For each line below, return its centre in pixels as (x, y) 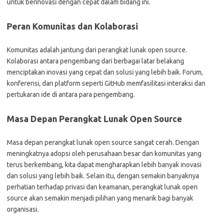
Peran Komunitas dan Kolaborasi (72, 26)
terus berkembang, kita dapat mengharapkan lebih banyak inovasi (104, 165)
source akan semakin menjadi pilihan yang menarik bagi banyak (100, 198)
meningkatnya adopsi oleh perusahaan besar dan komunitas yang (104, 154)
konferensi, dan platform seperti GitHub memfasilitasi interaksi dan (106, 83)
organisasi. (23, 209)
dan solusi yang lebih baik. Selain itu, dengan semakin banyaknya (103, 176)
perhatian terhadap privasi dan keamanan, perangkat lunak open (102, 187)
